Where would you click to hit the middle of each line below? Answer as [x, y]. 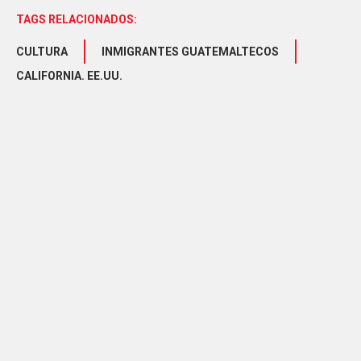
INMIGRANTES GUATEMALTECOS [190, 52]
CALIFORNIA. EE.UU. [69, 76]
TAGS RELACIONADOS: [77, 20]
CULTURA [42, 52]
